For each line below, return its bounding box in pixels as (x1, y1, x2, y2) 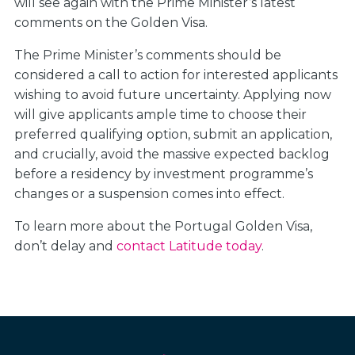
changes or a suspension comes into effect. (14, 186, 288, 201)
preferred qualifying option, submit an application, (14, 127, 332, 142)
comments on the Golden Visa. (14, 15, 211, 30)
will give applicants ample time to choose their (14, 107, 307, 122)
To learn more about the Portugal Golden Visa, (14, 219, 312, 234)
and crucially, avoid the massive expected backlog (14, 147, 330, 162)
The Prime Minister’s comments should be (14, 48, 281, 63)
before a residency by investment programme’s (14, 166, 313, 181)
